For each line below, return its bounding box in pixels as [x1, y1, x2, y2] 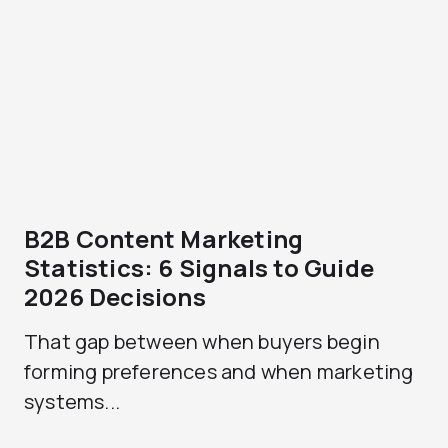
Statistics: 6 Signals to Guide [24, 251, 375, 284]
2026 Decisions [24, 280, 206, 313]
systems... [24, 388, 120, 415]
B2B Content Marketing [24, 222, 304, 255]
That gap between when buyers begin [24, 328, 380, 355]
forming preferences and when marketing [24, 358, 414, 385]
